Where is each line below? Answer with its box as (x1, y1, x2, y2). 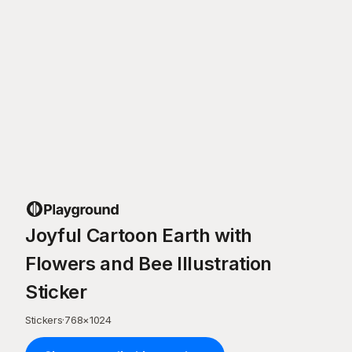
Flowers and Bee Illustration (25, 252, 273, 275)
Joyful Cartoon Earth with (25, 224, 252, 247)
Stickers (25, 313, 63, 326)
